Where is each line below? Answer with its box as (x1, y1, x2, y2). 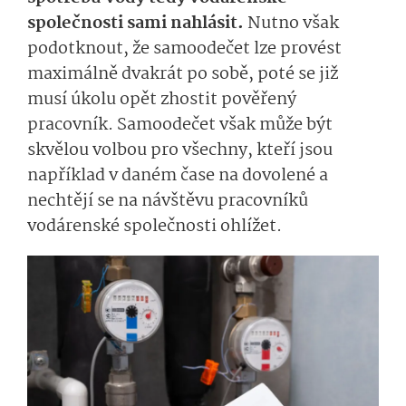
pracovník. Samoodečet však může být (27, 111, 333, 140)
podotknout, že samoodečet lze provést (27, 35, 342, 63)
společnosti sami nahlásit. (27, 10, 247, 38)
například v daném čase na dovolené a (27, 162, 328, 190)
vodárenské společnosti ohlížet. (27, 213, 282, 241)
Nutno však (247, 10, 339, 38)
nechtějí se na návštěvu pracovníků (27, 188, 308, 216)
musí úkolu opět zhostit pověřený (27, 86, 296, 114)
